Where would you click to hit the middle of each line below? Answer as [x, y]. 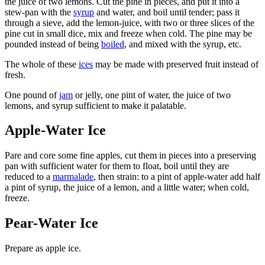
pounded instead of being [53, 44]
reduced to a [29, 177]
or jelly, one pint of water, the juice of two [152, 95]
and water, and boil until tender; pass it [167, 12]
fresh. [15, 75]
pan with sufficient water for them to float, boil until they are [117, 166]
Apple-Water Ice [55, 130]
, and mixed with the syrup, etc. [183, 44]
